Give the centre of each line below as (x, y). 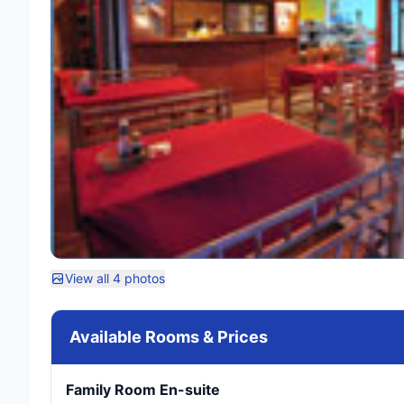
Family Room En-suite (143, 390)
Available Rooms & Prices (169, 337)
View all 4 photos (115, 278)
